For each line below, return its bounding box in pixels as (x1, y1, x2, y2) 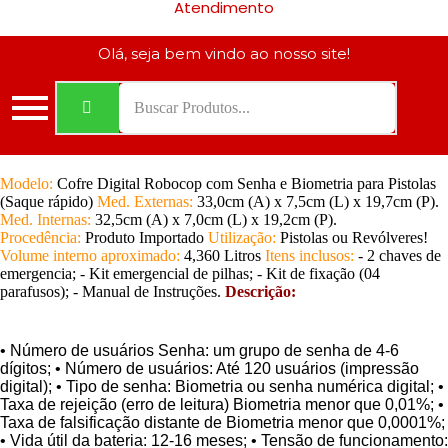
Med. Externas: (97, 193, 197, 210)
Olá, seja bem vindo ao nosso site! (98, 44, 350, 63)
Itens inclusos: (265, 247, 358, 264)
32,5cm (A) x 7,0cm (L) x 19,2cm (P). (95, 211, 337, 228)
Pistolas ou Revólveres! (280, 229, 428, 246)
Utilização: (208, 229, 280, 246)
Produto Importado (85, 229, 208, 246)
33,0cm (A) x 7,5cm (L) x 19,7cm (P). (197, 193, 439, 210)
